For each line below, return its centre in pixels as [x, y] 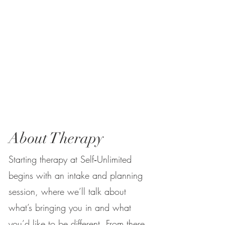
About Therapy [56, 138]
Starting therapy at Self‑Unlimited [70, 159]
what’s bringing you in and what [70, 207]
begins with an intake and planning [76, 175]
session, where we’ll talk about [67, 191]
